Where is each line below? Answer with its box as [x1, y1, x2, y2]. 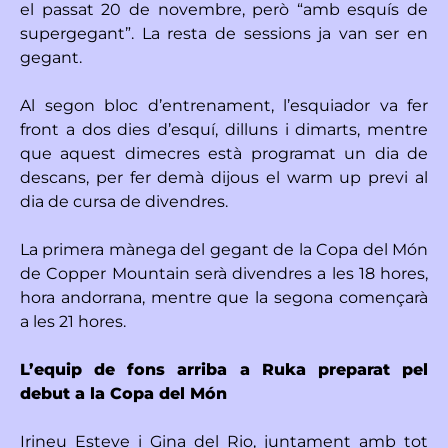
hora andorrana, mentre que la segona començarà [20, 287, 428, 307]
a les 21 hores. [20, 311, 126, 331]
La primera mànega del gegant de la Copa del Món [20, 239, 428, 259]
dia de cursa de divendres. [20, 191, 228, 211]
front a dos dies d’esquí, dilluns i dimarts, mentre [20, 119, 428, 139]
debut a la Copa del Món [20, 383, 227, 403]
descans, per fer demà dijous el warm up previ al [20, 167, 428, 187]
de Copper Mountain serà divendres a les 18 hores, [20, 263, 428, 283]
